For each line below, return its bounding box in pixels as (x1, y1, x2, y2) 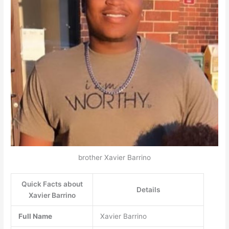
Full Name (18, 212, 52, 221)
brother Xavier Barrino (78, 153, 151, 162)
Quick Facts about (21, 180, 83, 189)
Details (136, 186, 161, 194)
